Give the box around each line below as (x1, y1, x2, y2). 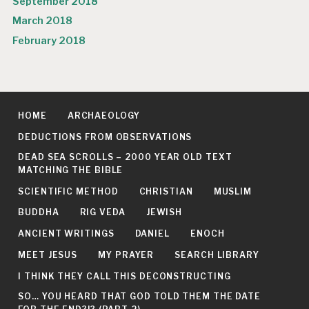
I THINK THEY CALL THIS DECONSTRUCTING (18, 271, 231, 282)
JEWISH (146, 207, 183, 218)
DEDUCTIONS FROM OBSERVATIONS (18, 131, 192, 142)
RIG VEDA (79, 207, 126, 218)
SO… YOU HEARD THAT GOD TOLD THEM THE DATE (18, 291, 261, 301)
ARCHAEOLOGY (67, 110, 140, 121)
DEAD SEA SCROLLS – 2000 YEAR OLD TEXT (18, 151, 232, 162)
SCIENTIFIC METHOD (18, 186, 119, 197)
